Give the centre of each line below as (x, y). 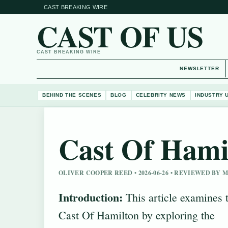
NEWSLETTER (199, 68)
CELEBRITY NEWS (161, 95)
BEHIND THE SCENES (72, 95)
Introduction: (91, 197)
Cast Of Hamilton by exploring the (137, 215)
